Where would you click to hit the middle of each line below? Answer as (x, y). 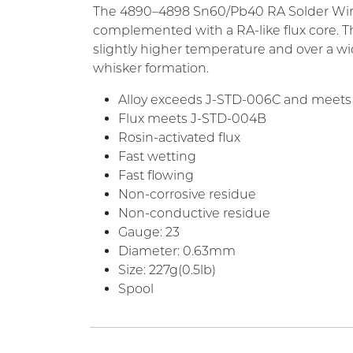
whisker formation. (151, 68)
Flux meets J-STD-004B (192, 119)
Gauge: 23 (149, 232)
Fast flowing (156, 175)
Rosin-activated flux (179, 137)
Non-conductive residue (194, 213)
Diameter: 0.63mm (177, 251)
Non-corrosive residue (187, 194)
